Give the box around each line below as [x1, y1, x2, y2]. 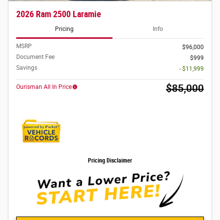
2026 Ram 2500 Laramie [16, 9, 101, 20]
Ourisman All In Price [16, 83, 72, 90]
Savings [16, 64, 37, 71]
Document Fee [16, 53, 55, 60]
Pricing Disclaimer [88, 157, 132, 164]
